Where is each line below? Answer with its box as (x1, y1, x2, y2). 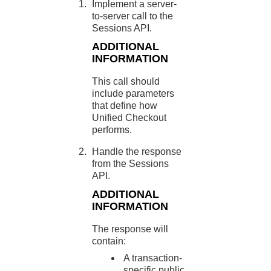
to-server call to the (92, 11, 174, 21)
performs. (92, 125, 132, 135)
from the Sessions (92, 158, 169, 169)
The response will (92, 224, 169, 234)
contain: (92, 236, 126, 246)
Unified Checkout (92, 113, 167, 123)
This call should (92, 76, 160, 87)
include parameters (92, 88, 175, 99)
